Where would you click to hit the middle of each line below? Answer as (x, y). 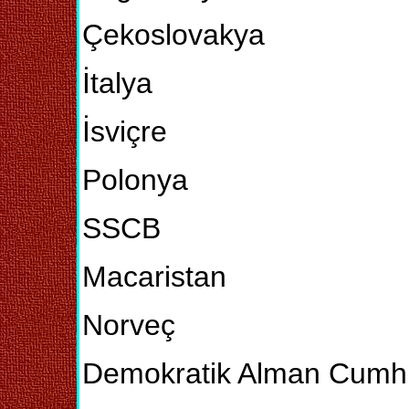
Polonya (135, 180)
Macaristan (154, 277)
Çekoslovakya (173, 35)
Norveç (129, 325)
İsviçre (125, 131)
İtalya (117, 83)
